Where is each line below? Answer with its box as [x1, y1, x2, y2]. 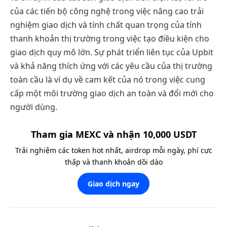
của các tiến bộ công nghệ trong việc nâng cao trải [10, 6, 204, 17]
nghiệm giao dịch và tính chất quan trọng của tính [10, 19, 202, 31]
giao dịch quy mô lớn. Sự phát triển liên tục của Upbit [10, 47, 213, 58]
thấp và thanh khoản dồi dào [64, 157, 163, 167]
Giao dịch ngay [88, 178, 139, 188]
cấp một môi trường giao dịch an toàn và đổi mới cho [10, 88, 214, 99]
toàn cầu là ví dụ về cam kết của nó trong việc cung [10, 74, 205, 86]
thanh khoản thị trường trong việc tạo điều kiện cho [10, 33, 209, 45]
